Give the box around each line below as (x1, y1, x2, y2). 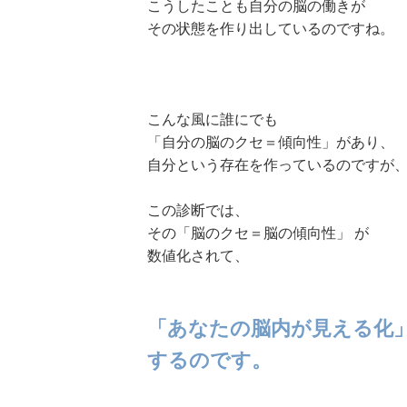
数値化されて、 (147, 248, 249, 264)
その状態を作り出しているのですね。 (147, 21, 394, 37)
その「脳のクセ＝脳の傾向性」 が (147, 225, 369, 242)
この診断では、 (147, 203, 249, 219)
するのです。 (147, 349, 272, 372)
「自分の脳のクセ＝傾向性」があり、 (147, 134, 394, 151)
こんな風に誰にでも (147, 112, 278, 128)
